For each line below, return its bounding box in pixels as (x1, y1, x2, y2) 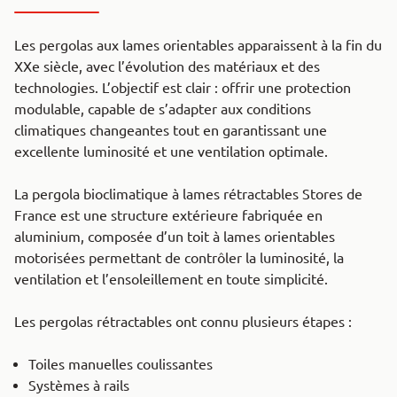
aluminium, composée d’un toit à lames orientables (14, 229, 335, 245)
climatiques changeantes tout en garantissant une (14, 122, 327, 139)
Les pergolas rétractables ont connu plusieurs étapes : (14, 314, 352, 331)
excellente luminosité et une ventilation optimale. (14, 144, 328, 160)
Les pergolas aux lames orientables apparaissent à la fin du (14, 37, 382, 54)
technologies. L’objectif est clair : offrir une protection (14, 80, 351, 97)
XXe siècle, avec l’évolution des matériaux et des (14, 58, 320, 75)
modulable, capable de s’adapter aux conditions (14, 101, 311, 118)
